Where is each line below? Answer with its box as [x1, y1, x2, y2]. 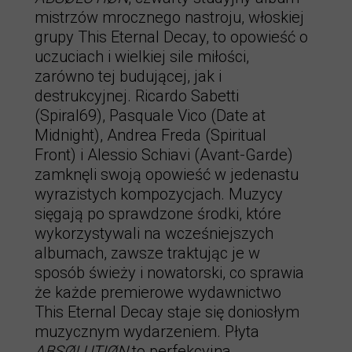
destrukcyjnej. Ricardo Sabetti [35, 86, 239, 105]
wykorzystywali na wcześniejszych [35, 224, 273, 243]
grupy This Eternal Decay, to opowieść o [35, 27, 308, 46]
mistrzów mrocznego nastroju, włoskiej [35, 8, 304, 27]
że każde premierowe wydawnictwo [35, 283, 281, 302]
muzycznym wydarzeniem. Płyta [35, 322, 259, 341]
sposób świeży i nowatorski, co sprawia [35, 263, 304, 282]
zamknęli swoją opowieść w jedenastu [35, 165, 299, 184]
